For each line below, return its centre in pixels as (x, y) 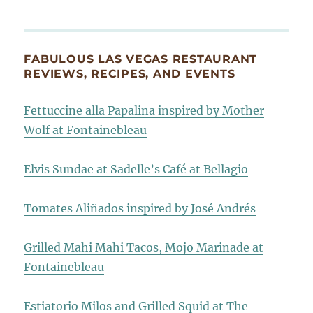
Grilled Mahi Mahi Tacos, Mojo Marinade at (144, 248)
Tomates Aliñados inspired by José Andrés (140, 209)
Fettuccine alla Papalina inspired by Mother (144, 111)
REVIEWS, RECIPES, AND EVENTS (130, 74)
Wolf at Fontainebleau (86, 130)
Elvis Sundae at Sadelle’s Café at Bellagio (136, 169)
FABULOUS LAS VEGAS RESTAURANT (141, 59)
